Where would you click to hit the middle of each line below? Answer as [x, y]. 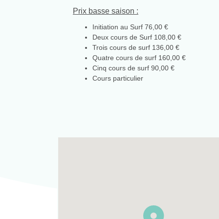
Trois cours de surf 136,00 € [136, 48]
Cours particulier [118, 78]
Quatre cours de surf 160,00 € [139, 58]
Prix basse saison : [106, 11]
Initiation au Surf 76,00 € [130, 27]
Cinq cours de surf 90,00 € [134, 68]
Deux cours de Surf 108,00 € [137, 37]
